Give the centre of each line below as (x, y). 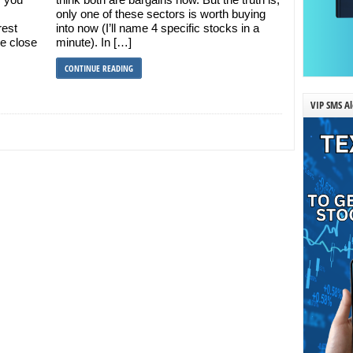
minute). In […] (93, 42)
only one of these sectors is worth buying (160, 14)
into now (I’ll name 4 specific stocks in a (157, 28)
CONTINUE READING (98, 68)
